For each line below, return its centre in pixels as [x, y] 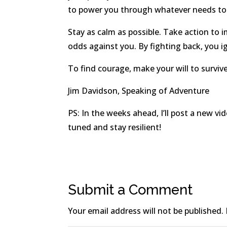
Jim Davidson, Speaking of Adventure [139, 90]
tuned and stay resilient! [115, 127]
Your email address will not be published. [146, 211]
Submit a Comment [130, 189]
